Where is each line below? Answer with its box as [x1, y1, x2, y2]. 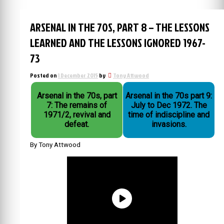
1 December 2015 [58, 71, 98, 79]
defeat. [64, 119, 89, 129]
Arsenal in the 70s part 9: [125, 91, 212, 100]
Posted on [30, 71, 58, 79]
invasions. [151, 119, 186, 129]
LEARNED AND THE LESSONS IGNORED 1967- [30, 35, 205, 50]
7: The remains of [46, 100, 107, 110]
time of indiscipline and [128, 110, 210, 119]
